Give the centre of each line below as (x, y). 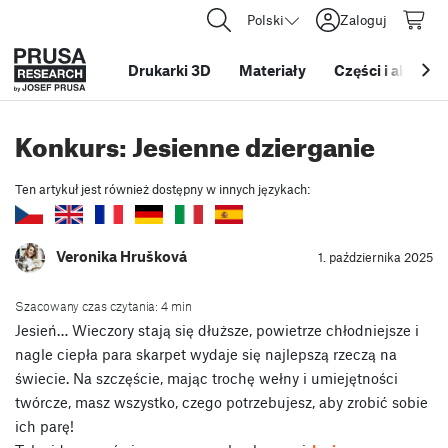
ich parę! (44, 425)
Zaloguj (363, 19)
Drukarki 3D (169, 70)
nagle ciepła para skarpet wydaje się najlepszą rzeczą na (206, 353)
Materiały (272, 70)
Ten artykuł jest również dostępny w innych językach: (162, 189)
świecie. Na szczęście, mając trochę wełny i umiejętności (206, 377)
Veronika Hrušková (121, 255)
